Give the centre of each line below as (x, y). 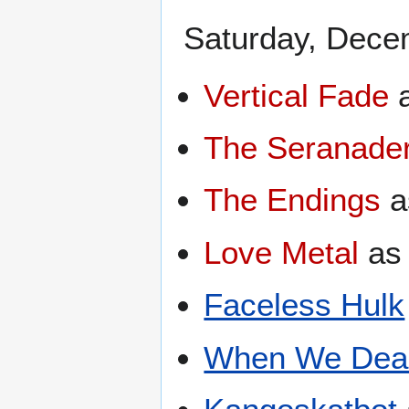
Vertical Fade (297, 95)
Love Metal (282, 252)
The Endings (293, 200)
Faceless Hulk (304, 305)
